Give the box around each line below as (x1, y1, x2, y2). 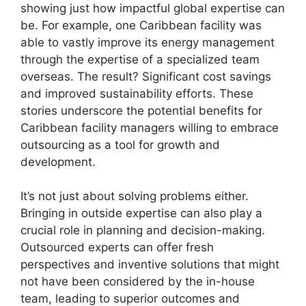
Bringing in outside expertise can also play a (20, 206, 262, 221)
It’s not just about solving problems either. (20, 189, 249, 204)
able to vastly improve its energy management (20, 35, 275, 49)
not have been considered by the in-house (20, 275, 255, 289)
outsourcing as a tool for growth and (20, 137, 220, 152)
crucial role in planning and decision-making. (20, 223, 265, 238)
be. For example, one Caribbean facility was (20, 18, 262, 32)
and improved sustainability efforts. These (20, 86, 253, 100)
